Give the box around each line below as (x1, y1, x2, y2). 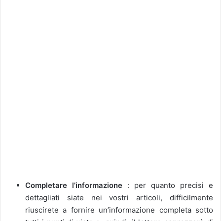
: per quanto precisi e (122, 180, 213, 190)
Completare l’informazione (25, 180, 122, 190)
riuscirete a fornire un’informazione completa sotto (25, 205, 213, 215)
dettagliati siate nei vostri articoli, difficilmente (25, 192, 213, 202)
